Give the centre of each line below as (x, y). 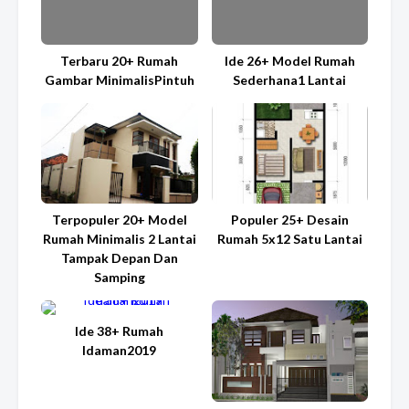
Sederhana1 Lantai (290, 79)
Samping (119, 278)
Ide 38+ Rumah (120, 331)
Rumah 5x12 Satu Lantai (289, 239)
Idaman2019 (120, 351)
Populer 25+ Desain (289, 220)
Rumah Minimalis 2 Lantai (119, 239)
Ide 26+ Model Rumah (289, 60)
